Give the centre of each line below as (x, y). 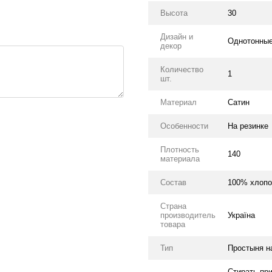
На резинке (248, 126)
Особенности (184, 126)
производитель (188, 215)
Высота (174, 13)
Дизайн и (177, 37)
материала (180, 159)
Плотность (180, 150)
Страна (173, 206)
